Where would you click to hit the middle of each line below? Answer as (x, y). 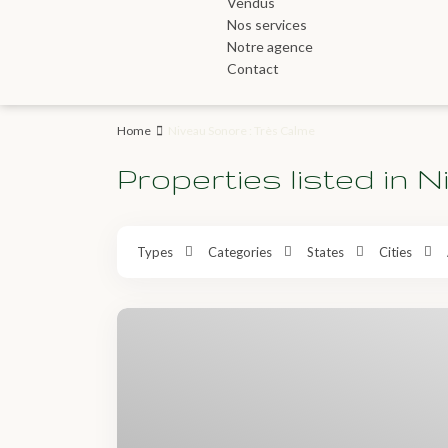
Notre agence (270, 47)
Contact (253, 69)
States (325, 252)
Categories (240, 252)
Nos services (267, 25)
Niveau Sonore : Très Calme (241, 131)
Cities (395, 252)
